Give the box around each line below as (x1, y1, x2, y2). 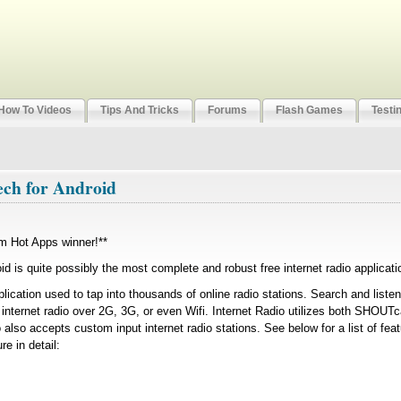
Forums (208, 104, 247, 115)
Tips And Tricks (100, 104, 179, 115)
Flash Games (276, 104, 343, 115)
